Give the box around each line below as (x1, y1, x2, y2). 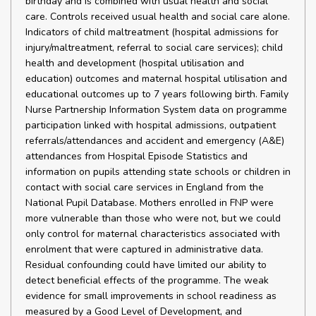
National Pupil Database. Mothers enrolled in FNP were (25, 196, 274, 209)
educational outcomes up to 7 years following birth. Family (25, 87, 288, 101)
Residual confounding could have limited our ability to (25, 258, 267, 272)
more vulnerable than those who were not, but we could (25, 212, 281, 225)
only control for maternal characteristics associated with (25, 227, 280, 241)
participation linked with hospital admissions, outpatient (25, 119, 276, 132)
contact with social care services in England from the (25, 181, 264, 194)
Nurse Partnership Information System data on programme (25, 103, 287, 116)
